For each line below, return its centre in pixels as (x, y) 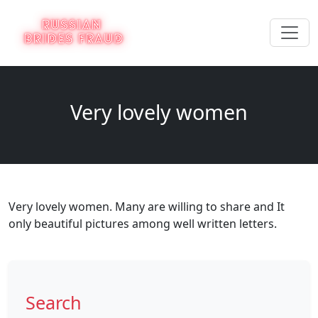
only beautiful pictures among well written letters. (143, 223)
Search (54, 302)
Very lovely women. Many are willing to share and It (147, 206)
